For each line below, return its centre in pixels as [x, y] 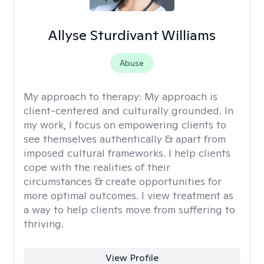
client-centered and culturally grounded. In [128, 110]
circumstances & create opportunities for [123, 181]
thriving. [44, 224]
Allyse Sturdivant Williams [132, 35]
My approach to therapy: [84, 96]
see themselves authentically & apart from [125, 139]
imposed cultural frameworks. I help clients [127, 153]
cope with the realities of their [97, 167]
